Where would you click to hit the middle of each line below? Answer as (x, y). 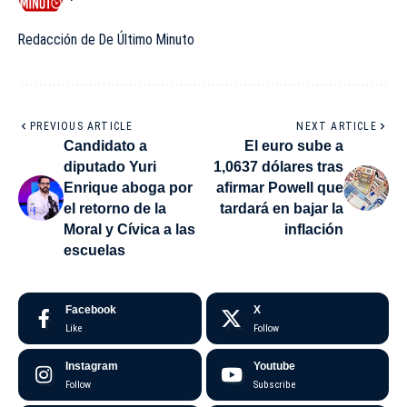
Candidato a (105, 146)
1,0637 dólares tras (278, 167)
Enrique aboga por (128, 188)
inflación (314, 230)
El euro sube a (294, 146)
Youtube (274, 367)
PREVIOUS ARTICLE (82, 127)
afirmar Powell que (280, 188)
